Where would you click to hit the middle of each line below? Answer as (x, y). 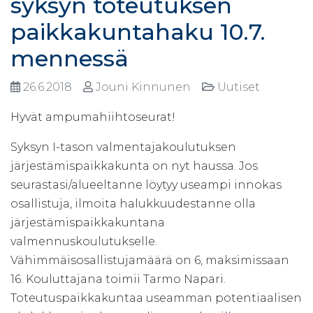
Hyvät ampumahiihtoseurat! (93, 117)
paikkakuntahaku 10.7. (138, 31)
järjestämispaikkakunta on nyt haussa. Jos (134, 166)
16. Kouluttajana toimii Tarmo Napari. (118, 279)
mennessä (70, 58)
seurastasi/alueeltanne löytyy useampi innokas (146, 184)
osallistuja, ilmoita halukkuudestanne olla (133, 203)
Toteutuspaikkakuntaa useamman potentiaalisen (156, 298)
